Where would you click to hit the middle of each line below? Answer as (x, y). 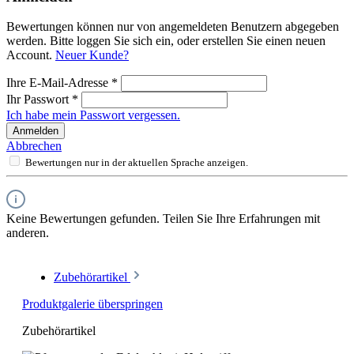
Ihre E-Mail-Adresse (59, 83)
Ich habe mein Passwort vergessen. (93, 115)
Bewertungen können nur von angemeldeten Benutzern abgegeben (173, 27)
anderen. (28, 233)
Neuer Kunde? (92, 55)
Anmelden (36, 131)
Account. (31, 55)
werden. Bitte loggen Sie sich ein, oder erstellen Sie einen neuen (166, 41)
